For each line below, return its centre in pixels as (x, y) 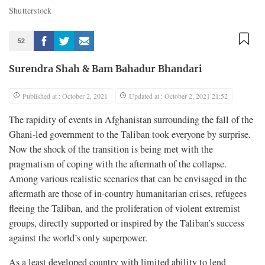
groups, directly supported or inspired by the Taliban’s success (127, 223)
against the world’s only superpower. (78, 237)
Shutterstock (32, 10)
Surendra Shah (44, 69)
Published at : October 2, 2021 (65, 96)
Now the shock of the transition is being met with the (111, 149)
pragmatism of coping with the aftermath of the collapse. (118, 164)
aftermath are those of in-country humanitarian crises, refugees (128, 193)
